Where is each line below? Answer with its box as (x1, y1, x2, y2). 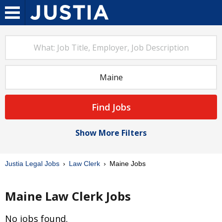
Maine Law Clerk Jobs (5, 188, 131, 204)
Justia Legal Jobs (5, 160, 59, 167)
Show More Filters (75, 127, 147, 138)
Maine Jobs (108, 160, 146, 167)
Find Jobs (91, 101, 131, 113)
